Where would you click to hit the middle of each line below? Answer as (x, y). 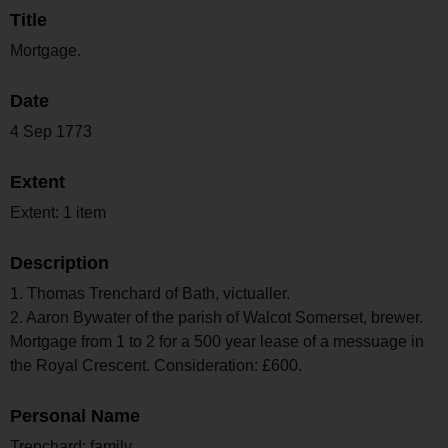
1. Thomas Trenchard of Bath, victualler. (150, 293)
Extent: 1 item (58, 212)
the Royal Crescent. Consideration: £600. (156, 365)
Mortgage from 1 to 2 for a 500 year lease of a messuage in (217, 341)
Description (59, 262)
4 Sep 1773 (51, 131)
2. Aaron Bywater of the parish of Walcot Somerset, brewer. (216, 317)
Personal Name (75, 415)
